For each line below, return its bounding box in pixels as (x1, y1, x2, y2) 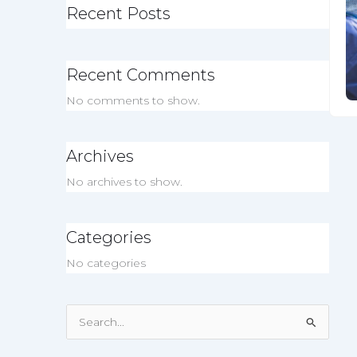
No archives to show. (65, 174, 182, 189)
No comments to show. (65, 92, 200, 108)
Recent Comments (65, 65, 215, 84)
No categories (65, 255, 146, 270)
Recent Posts (65, 4, 171, 24)
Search (65, 317, 104, 332)
